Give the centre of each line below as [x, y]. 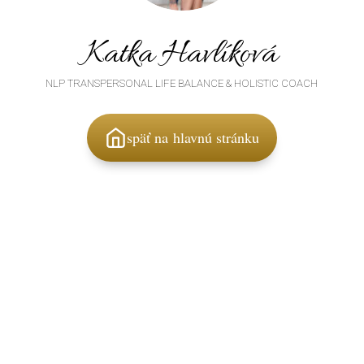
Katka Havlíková [181, 55]
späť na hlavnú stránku [193, 138]
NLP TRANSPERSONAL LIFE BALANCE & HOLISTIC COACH [182, 83]
